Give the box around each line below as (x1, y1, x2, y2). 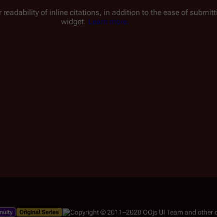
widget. (61, 17, 88, 26)
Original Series (19, 208, 59, 216)
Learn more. (88, 17, 129, 26)
